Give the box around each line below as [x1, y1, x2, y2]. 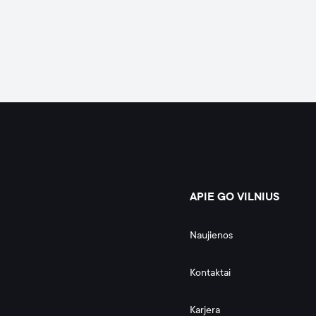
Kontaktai [190, 267, 231, 279]
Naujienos [190, 229, 233, 241]
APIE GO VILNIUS [190, 190, 279, 203]
